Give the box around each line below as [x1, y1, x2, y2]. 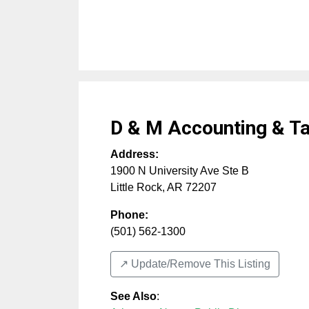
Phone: [110, 209, 148, 221]
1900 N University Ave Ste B [110, 165, 249, 177]
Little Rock [110, 181, 162, 194]
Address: [110, 148, 159, 161]
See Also [110, 290, 157, 303]
